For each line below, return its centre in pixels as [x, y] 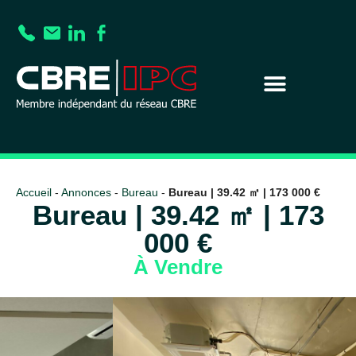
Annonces [86, 193]
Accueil [34, 193]
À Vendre [178, 267]
